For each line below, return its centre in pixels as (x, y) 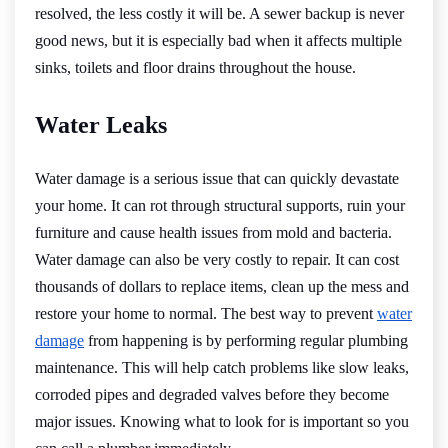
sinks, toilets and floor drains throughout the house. (195, 67)
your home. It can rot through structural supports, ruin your (220, 205)
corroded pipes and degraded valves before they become (212, 394)
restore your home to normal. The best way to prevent (206, 313)
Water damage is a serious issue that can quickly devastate (217, 178)
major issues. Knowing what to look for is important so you (222, 421)
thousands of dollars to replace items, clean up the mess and (222, 286)
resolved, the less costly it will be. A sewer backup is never (219, 13)
